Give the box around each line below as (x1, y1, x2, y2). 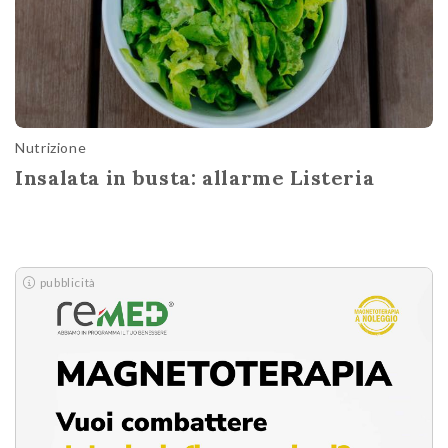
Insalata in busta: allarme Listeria (15, 164, 375, 190)
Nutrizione (15, 138, 87, 156)
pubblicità (39, 274, 97, 290)
